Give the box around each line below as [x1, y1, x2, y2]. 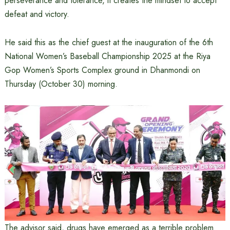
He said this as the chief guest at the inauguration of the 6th [4, 36, 213, 48]
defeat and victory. [4, 8, 69, 20]
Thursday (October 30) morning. [4, 78, 118, 90]
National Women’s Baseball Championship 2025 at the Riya [4, 50, 210, 62]
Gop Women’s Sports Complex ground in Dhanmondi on [4, 64, 200, 76]
